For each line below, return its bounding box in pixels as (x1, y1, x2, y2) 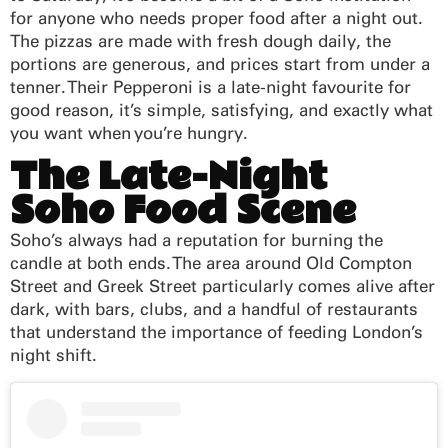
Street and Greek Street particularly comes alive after (10, 275, 435, 296)
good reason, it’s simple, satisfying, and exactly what (10, 99, 433, 120)
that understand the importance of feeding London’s (10, 321, 423, 342)
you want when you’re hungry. (10, 122, 248, 143)
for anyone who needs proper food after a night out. (10, 7, 423, 28)
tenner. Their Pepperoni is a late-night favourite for (10, 76, 411, 97)
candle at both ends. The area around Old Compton (10, 252, 412, 273)
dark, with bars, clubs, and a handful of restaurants (10, 298, 418, 319)
